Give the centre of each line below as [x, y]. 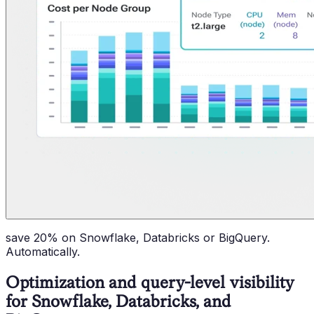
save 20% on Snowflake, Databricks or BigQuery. [138, 237]
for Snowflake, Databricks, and [118, 301]
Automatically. [43, 251]
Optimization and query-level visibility [150, 282]
